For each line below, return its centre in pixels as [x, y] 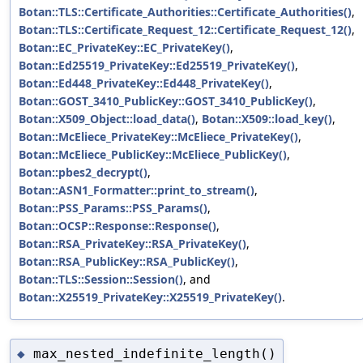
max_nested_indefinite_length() [155, 353]
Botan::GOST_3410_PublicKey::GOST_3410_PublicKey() [166, 100]
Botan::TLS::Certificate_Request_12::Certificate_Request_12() [185, 29]
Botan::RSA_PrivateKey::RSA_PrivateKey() [132, 243]
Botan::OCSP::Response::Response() [117, 225]
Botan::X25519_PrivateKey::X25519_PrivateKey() [150, 297]
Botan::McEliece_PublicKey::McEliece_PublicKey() [153, 154]
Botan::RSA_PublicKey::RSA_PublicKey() [127, 261]
